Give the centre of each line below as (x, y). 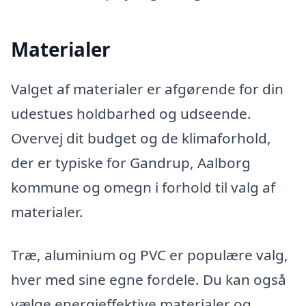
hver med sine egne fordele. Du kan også (149, 280)
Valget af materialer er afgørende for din (147, 88)
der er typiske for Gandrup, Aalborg (131, 162)
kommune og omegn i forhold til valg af (143, 187)
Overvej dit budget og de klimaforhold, (141, 138)
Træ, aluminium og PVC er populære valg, (150, 255)
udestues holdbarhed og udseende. (131, 113)
